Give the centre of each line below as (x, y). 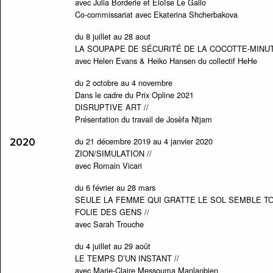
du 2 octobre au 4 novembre (123, 83)
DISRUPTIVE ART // (112, 107)
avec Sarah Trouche (109, 224)
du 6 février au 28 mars (115, 187)
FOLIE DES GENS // (112, 212)
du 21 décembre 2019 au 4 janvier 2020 (144, 141)
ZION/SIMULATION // (113, 153)
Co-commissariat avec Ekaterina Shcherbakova (156, 14)
